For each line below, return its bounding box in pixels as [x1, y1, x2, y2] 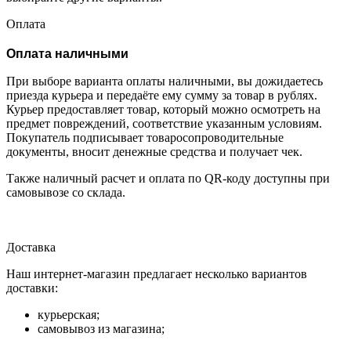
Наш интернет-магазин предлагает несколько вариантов [6, 266, 307, 280]
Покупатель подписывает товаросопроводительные [6, 130, 284, 144]
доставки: [6, 280, 58, 295]
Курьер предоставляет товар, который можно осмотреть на [6, 102, 320, 116]
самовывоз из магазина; [38, 321, 165, 335]
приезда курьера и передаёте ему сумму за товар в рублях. [6, 88, 317, 102]
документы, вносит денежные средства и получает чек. [6, 144, 302, 158]
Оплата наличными [6, 43, 128, 62]
